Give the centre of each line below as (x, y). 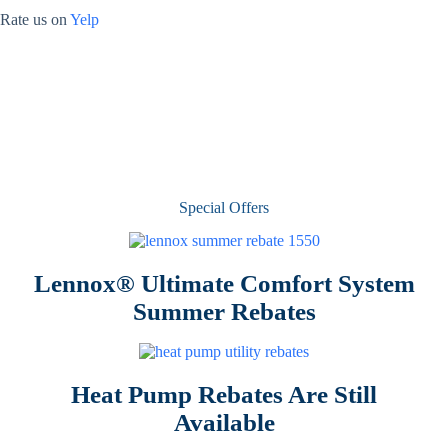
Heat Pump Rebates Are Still (224, 394)
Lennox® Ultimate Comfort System (224, 283)
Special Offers (224, 207)
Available (224, 422)
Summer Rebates (224, 311)
